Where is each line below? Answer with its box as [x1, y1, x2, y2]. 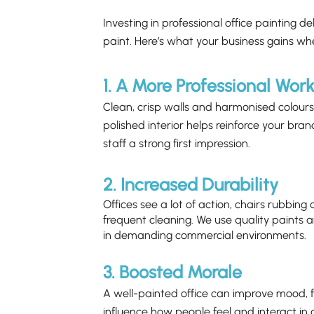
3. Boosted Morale [103, 261, 243, 282]
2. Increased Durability [103, 174, 279, 195]
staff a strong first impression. [103, 137, 251, 150]
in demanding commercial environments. [103, 228, 307, 242]
